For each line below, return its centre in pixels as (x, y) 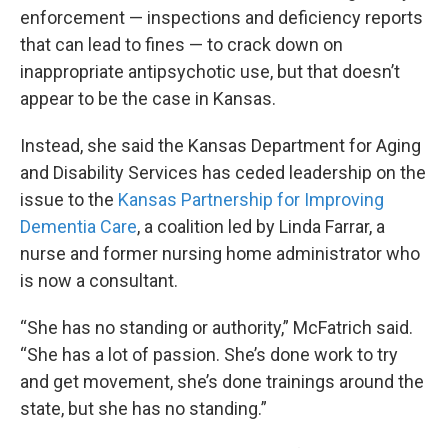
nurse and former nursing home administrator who (220, 253)
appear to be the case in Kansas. (148, 98)
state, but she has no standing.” (143, 408)
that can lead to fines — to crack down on (181, 44)
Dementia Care (78, 226)
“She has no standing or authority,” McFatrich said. (216, 327)
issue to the (69, 199)
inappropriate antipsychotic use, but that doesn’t (210, 71)
